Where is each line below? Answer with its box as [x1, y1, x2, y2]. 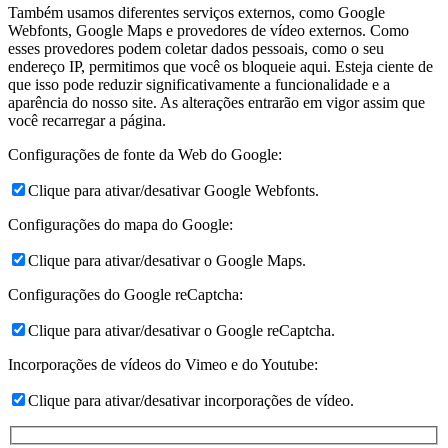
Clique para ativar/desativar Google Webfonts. [28, 181, 319, 199]
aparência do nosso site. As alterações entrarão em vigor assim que [8, 93, 425, 111]
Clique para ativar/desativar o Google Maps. [28, 251, 306, 269]
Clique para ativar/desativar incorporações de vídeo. [28, 391, 354, 409]
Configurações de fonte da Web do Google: [8, 145, 282, 163]
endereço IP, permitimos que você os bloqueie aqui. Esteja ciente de [8, 57, 433, 75]
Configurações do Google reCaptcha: [8, 285, 243, 303]
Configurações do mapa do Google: [8, 215, 233, 233]
